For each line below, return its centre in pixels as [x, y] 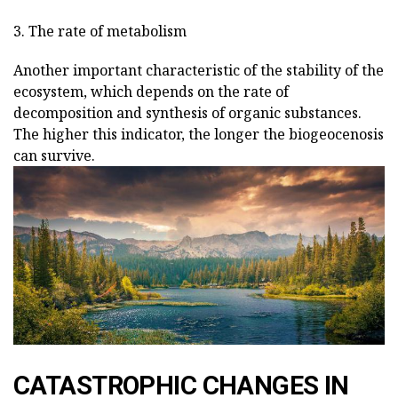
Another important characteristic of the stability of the [199, 70]
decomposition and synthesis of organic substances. [187, 112]
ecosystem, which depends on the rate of [151, 91]
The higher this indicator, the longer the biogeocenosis [199, 134]
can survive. [54, 155]
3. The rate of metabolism [100, 31]
